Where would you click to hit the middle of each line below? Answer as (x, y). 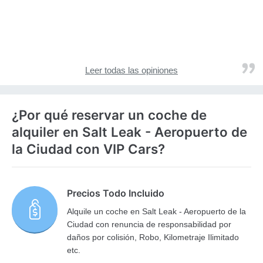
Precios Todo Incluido (116, 193)
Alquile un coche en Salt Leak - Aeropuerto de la (157, 212)
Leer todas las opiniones (131, 70)
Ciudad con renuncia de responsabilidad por (149, 225)
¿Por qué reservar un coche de (109, 115)
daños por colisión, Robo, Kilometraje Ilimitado (153, 237)
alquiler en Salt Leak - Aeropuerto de (129, 132)
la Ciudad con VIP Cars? (88, 149)
